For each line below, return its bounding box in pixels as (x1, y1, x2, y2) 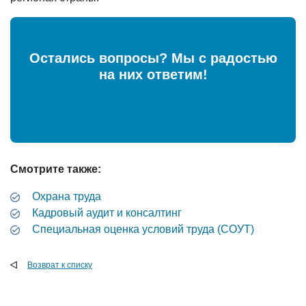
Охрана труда (32, 191, 101, 203)
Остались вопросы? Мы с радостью (29, 51, 277, 66)
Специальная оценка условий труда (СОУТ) (32, 223, 254, 236)
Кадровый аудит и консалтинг (32, 207, 182, 219)
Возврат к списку (27, 260, 92, 270)
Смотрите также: (10, 163, 101, 176)
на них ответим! (98, 67, 208, 83)
